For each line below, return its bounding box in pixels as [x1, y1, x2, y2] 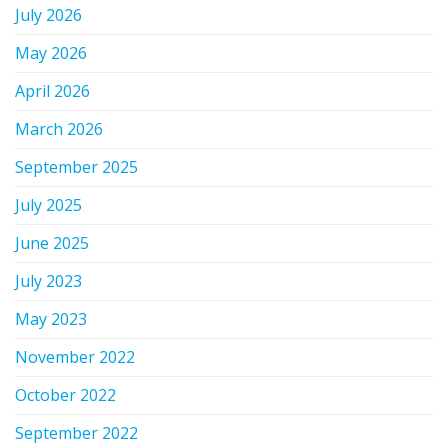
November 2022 [15, 345, 135, 368]
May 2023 [15, 307, 87, 330]
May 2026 [15, 41, 87, 64]
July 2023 [15, 269, 82, 292]
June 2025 [15, 231, 89, 254]
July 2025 [15, 193, 82, 216]
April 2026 [15, 79, 90, 102]
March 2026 [15, 117, 103, 140]
